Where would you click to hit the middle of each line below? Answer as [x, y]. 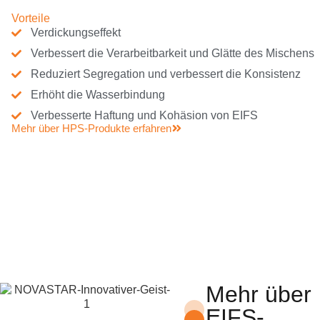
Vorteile [31, 18]
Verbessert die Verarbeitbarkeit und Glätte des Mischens [172, 53]
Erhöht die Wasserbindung [97, 94]
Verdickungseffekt [75, 32]
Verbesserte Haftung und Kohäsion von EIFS [144, 115]
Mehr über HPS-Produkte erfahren [91, 128]
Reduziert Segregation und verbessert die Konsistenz [165, 74]
